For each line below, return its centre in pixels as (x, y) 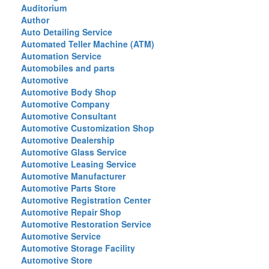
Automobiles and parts (68, 68)
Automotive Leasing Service (79, 164)
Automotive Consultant (69, 116)
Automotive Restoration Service (86, 224)
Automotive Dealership (68, 140)
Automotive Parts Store (68, 188)
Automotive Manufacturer (73, 176)
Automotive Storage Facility (78, 248)
